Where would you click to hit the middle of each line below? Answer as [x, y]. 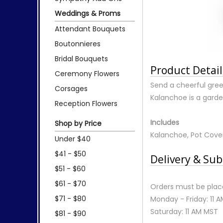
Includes [165, 122]
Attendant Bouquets [90, 29]
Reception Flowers [86, 103]
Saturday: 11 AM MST [184, 211]
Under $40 [73, 139]
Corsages [71, 88]
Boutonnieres [78, 44]
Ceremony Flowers [87, 73]
